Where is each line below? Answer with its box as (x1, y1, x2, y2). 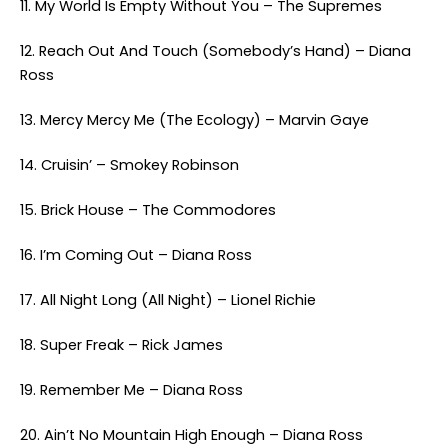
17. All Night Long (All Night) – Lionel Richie (20, 290, 316, 310)
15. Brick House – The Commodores (20, 200, 276, 220)
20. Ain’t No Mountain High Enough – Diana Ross (20, 425, 363, 445)
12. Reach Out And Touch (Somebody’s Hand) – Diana (20, 41, 411, 61)
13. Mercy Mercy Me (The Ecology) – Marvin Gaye (20, 110, 369, 130)
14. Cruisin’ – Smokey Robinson (20, 155, 239, 175)
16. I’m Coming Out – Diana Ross (20, 245, 252, 265)
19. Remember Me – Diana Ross (20, 380, 243, 400)
